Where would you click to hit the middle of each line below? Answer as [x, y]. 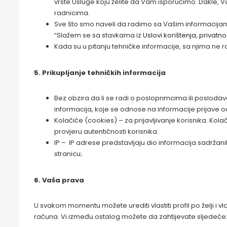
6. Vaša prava [59, 180]
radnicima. [72, 13]
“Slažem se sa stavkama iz [99, 35]
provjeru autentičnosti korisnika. [106, 131]
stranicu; [68, 154]
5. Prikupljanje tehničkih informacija [100, 73]
